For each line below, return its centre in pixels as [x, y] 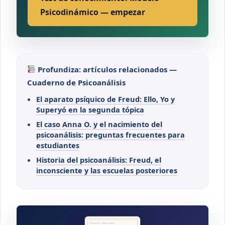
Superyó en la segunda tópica [90, 109]
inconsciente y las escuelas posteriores [107, 170]
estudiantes [58, 145]
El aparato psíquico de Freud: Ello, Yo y [105, 99]
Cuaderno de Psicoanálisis [76, 82]
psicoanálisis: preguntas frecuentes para [110, 134]
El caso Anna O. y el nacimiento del [99, 124]
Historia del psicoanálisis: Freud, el [99, 159]
